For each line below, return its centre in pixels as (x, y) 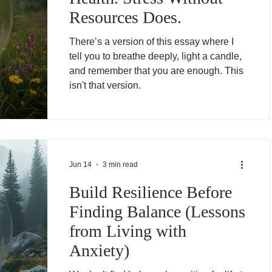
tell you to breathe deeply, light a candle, (155, 56)
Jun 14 (80, 165)
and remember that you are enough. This (156, 71)
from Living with (128, 231)
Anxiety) (99, 250)
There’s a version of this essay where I (151, 42)
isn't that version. (105, 85)
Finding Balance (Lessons (157, 212)
